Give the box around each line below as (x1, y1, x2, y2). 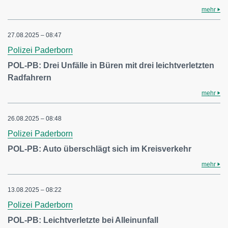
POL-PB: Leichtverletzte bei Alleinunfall (8, 216, 158, 225)
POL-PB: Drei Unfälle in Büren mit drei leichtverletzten (8, 61, 214, 70)
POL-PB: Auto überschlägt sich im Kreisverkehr (8, 145, 191, 154)
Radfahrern (8, 73, 51, 82)
